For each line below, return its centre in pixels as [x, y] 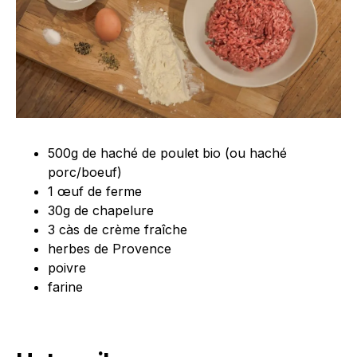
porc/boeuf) [85, 173]
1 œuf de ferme [95, 192]
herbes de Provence [110, 249]
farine [65, 287]
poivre [67, 268]
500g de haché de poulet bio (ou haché [167, 153]
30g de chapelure [101, 211]
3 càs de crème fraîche [118, 230]
